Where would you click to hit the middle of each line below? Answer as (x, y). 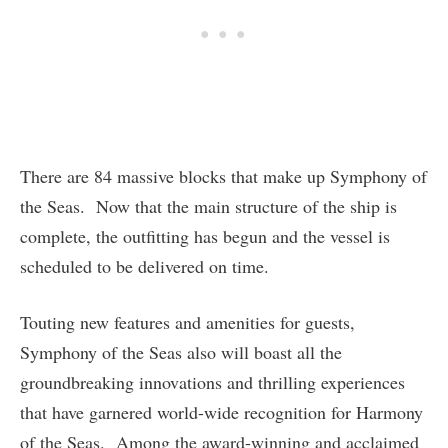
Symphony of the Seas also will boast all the (181, 352)
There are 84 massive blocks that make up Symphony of (223, 176)
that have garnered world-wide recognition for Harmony (221, 412)
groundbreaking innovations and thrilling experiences (212, 382)
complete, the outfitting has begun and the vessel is (205, 236)
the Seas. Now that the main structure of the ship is (208, 206)
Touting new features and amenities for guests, (187, 322)
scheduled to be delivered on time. (144, 266)
